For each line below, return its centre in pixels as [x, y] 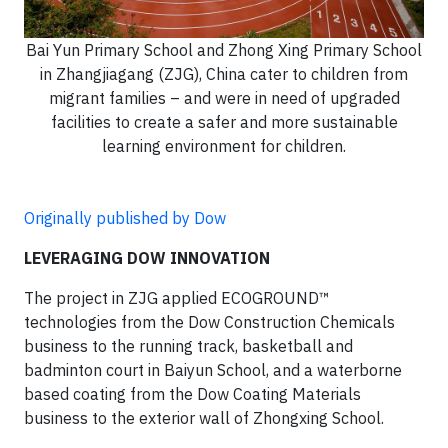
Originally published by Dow [125, 218]
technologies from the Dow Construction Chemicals [209, 322]
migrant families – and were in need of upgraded [224, 98]
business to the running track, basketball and [188, 346]
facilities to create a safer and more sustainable [224, 122]
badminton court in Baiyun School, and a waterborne [213, 370]
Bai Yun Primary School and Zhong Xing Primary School [224, 50]
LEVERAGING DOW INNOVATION [147, 258]
